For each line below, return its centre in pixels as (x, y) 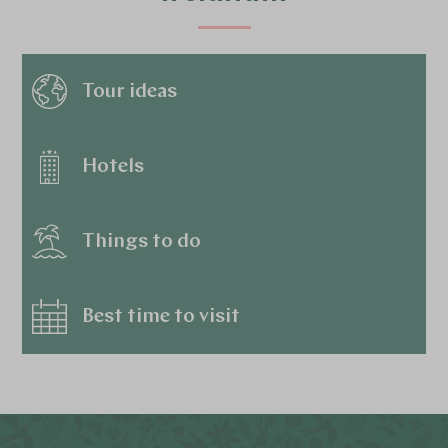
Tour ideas (130, 91)
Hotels (113, 166)
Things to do (142, 241)
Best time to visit (161, 316)
